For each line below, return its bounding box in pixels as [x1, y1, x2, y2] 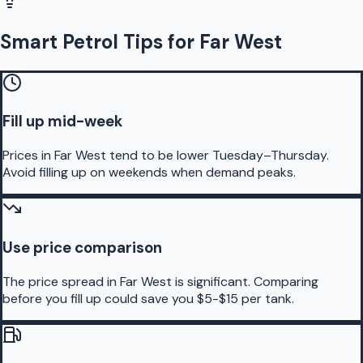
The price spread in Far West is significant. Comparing [2, 272, 318, 290]
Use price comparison [2, 237, 162, 258]
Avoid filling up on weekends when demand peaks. [2, 164, 296, 181]
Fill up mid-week [2, 111, 122, 132]
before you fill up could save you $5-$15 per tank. [2, 289, 294, 307]
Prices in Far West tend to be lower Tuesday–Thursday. [2, 147, 329, 164]
